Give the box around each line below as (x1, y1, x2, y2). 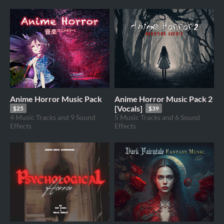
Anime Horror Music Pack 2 (114, 93, 212, 103)
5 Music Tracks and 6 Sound (114, 112, 200, 121)
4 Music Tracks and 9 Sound (10, 112, 95, 121)
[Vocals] (114, 103, 142, 113)
